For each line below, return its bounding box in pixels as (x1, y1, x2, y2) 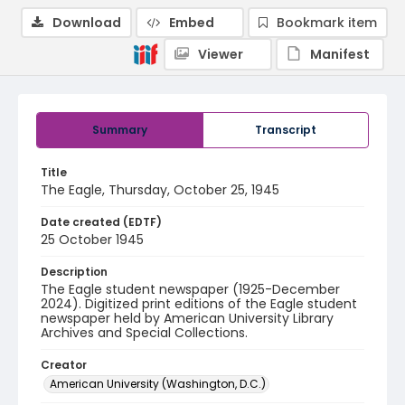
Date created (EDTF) (41, 214, 162, 230)
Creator (41, 357, 87, 372)
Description (41, 264, 108, 279)
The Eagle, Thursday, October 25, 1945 (41, 181, 279, 199)
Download (52, 14, 121, 32)
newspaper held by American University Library (41, 309, 334, 327)
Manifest (310, 45, 370, 63)
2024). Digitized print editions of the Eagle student (41, 295, 357, 313)
